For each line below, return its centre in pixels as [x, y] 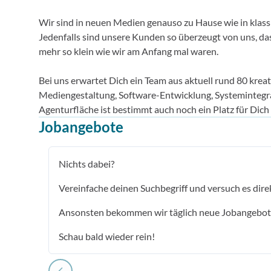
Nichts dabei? [87, 164]
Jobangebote [81, 127]
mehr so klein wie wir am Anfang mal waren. [129, 51]
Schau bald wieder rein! [107, 236]
